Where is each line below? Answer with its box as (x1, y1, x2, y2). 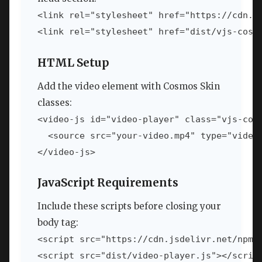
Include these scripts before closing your (37, 201, 221, 212)
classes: (37, 96, 72, 108)
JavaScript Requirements (37, 176, 178, 190)
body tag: (37, 217, 78, 229)
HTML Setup (37, 56, 109, 70)
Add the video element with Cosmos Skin (37, 80, 220, 92)
